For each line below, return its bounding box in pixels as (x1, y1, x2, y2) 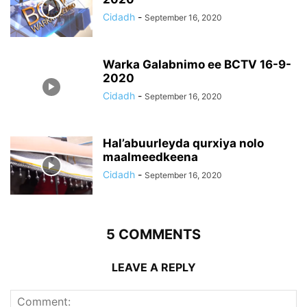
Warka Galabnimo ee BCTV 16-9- (103, 58, 291, 72)
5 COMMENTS (106, 226, 201, 243)
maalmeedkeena (103, 150, 198, 164)
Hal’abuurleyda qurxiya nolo (103, 136, 264, 151)
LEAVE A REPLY (111, 260, 196, 275)
